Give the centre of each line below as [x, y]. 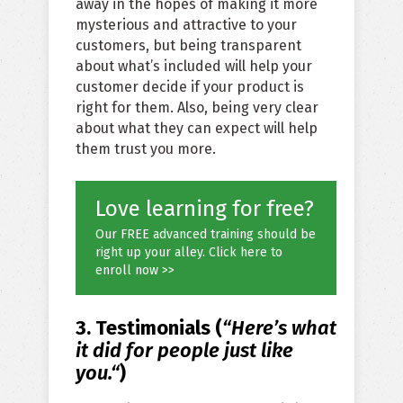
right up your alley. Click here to [189, 253]
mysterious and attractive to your [186, 25]
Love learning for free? [205, 209]
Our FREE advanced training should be [206, 235]
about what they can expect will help [197, 129]
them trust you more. [146, 149]
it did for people [150, 351]
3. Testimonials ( [149, 328]
